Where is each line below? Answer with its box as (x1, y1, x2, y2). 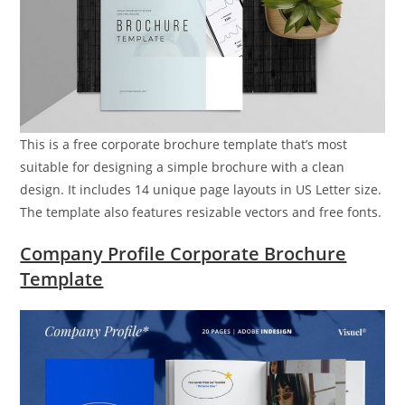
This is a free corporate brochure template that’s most (20, 135, 348, 153)
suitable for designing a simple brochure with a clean (20, 157, 345, 175)
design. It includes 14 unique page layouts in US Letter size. (20, 180, 382, 198)
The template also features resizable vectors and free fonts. (20, 202, 382, 221)
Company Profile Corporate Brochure (20, 240, 347, 266)
